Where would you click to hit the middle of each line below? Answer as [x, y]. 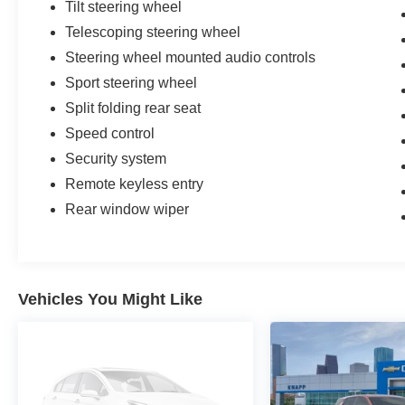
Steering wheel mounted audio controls [191, 58]
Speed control [110, 134]
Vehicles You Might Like [110, 300]
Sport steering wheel [132, 83]
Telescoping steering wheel [153, 33]
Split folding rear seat [133, 108]
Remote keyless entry [135, 184]
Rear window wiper [127, 210]
